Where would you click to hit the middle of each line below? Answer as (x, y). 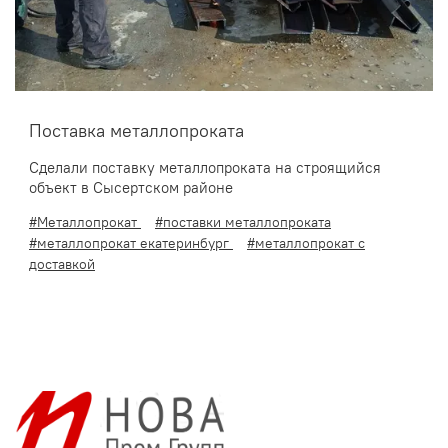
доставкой (62, 264)
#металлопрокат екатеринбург (131, 243)
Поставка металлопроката (136, 131)
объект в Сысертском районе (131, 188)
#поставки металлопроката (243, 222)
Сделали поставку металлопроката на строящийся (205, 168)
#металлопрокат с (306, 243)
